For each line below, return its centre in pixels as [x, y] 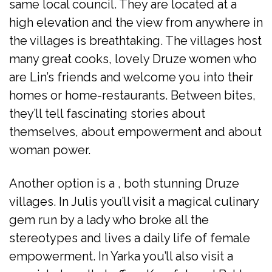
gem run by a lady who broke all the [109, 219]
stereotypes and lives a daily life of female [130, 238]
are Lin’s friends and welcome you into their [131, 77]
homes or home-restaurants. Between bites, [132, 95]
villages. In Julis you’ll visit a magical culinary [134, 201]
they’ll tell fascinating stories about [107, 113]
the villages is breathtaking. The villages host [135, 40]
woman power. [50, 150]
